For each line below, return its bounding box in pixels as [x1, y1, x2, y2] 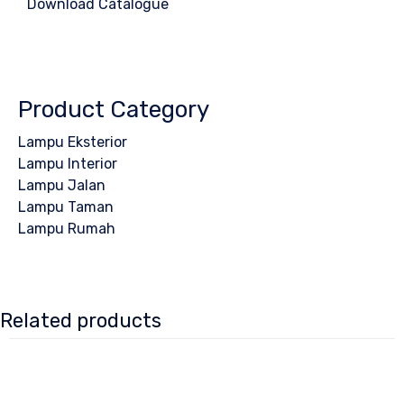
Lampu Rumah [18, 220, 115, 238]
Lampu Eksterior [18, 133, 127, 151]
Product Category [18, 96, 209, 124]
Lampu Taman [18, 198, 114, 216]
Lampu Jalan [18, 177, 106, 195]
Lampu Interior [18, 155, 117, 173]
